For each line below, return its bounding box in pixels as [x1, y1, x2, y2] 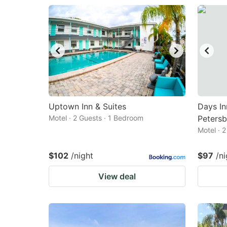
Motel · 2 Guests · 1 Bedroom [49, 113, 143, 122]
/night [71, 150, 93, 161]
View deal [98, 171, 136, 181]
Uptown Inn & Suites [49, 101, 126, 111]
